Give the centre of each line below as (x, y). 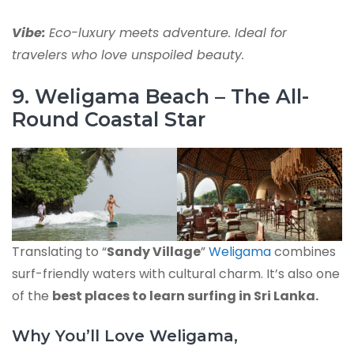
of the (32, 296)
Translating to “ (59, 251)
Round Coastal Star (109, 120)
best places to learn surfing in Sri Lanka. (185, 296)
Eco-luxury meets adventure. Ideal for (168, 33)
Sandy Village (154, 251)
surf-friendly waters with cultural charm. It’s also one (176, 273)
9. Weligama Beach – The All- (160, 97)
